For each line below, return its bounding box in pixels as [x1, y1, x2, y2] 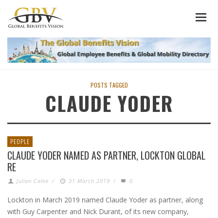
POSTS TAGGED [90, 81, 128, 89]
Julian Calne [17, 177, 49, 184]
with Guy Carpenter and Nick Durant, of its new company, [7, 207, 189, 216]
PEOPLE [10, 137, 30, 145]
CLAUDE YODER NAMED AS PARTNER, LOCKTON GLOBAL [7, 148, 205, 163]
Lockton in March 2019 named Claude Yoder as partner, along [7, 195, 203, 204]
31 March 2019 [68, 177, 110, 184]
